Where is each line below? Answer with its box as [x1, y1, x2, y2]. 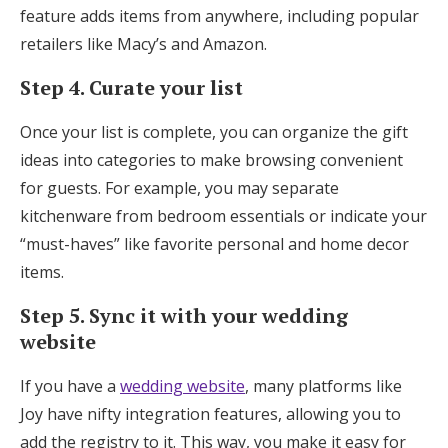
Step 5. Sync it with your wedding [20, 301, 348, 329]
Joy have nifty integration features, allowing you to [20, 402, 401, 425]
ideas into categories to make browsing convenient [20, 148, 403, 171]
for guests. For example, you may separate [20, 176, 339, 199]
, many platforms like [245, 374, 402, 397]
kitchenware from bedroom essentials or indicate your [20, 204, 427, 227]
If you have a [20, 374, 120, 397]
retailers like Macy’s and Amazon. [20, 32, 267, 55]
